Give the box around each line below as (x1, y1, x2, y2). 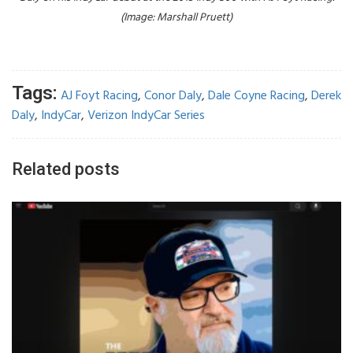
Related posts (12, 158, 120, 179)
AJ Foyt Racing (61, 85, 138, 106)
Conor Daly (144, 85, 202, 106)
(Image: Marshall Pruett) (121, 9, 232, 28)
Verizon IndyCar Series (87, 105, 205, 126)
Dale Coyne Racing (208, 85, 305, 106)
